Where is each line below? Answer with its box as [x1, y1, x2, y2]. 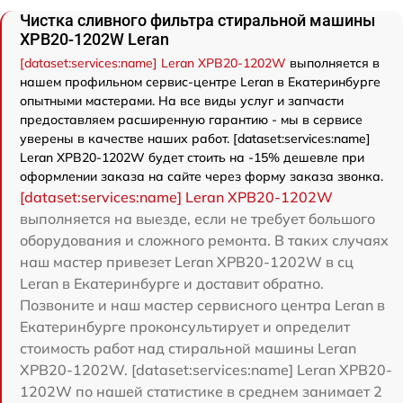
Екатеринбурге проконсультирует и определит [20, 318, 350, 336]
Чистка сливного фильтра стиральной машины [20, 11, 375, 30]
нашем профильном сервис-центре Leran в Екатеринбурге [20, 74, 381, 90]
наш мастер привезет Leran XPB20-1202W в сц [20, 253, 354, 271]
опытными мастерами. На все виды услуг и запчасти [20, 93, 344, 109]
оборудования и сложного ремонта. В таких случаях [20, 231, 389, 249]
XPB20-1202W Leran [20, 30, 169, 49]
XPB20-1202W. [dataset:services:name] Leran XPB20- [20, 361, 392, 379]
